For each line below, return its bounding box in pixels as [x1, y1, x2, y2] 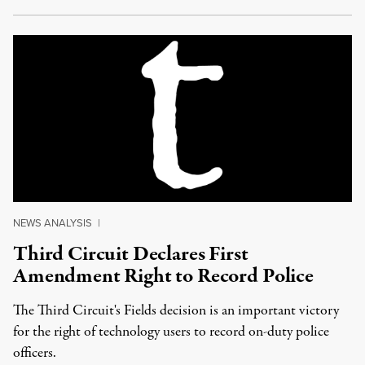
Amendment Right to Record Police [13, 262, 314, 291]
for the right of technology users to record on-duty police [13, 322, 329, 342]
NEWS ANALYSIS [13, 215, 92, 231]
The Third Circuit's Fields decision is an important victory [13, 301, 339, 321]
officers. [13, 343, 56, 363]
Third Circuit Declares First [13, 240, 248, 269]
